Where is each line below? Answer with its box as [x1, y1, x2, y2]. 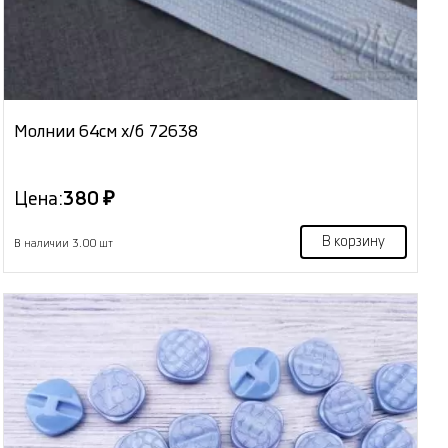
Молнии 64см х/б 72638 [14, 123, 199, 141]
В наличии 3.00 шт [14, 238, 114, 250]
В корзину [321, 235, 385, 250]
